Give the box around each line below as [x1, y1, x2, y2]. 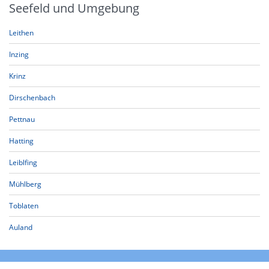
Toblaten [9, 201, 38, 211]
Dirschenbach [9, 92, 55, 103]
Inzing [9, 49, 29, 59]
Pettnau [9, 114, 35, 124]
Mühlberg [9, 179, 41, 189]
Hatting [9, 136, 34, 146]
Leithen [9, 28, 34, 38]
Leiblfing [9, 157, 37, 168]
